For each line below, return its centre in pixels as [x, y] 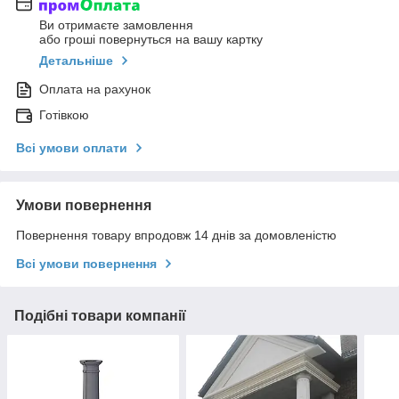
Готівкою [64, 115]
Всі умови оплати [72, 148]
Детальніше [76, 61]
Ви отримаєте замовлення [116, 25]
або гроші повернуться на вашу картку [151, 40]
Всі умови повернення [86, 264]
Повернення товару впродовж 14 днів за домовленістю [176, 236]
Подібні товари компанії [100, 316]
